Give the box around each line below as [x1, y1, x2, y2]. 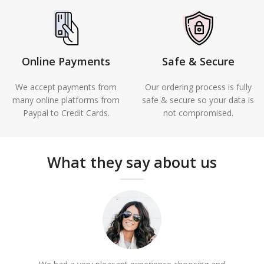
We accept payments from [15, 81, 117, 93]
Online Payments [22, 54, 110, 68]
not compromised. [163, 107, 233, 118]
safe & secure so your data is [142, 94, 254, 105]
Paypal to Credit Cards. [22, 107, 110, 118]
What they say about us [47, 151, 217, 172]
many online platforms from [12, 94, 120, 105]
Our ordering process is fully [144, 81, 252, 93]
